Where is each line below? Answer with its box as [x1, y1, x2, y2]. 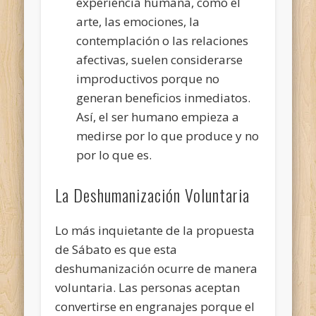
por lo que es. [76, 146, 152, 163]
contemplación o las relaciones [76, 32, 249, 49]
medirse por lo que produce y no [76, 127, 260, 144]
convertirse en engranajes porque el [55, 298, 255, 315]
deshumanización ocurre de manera [55, 260, 258, 276]
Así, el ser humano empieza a [76, 108, 240, 125]
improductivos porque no [76, 70, 220, 87]
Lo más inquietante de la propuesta [55, 221, 255, 238]
